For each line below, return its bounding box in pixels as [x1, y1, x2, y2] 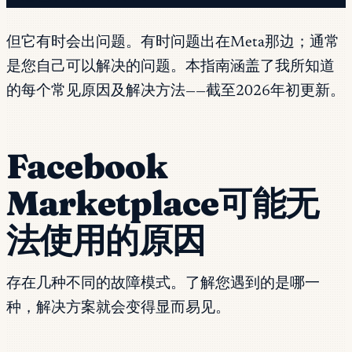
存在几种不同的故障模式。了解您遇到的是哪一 [6, 277, 320, 292]
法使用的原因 [6, 218, 205, 261]
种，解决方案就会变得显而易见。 [6, 301, 230, 317]
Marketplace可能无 [6, 181, 318, 224]
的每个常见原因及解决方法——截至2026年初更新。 [6, 83, 345, 99]
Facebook [6, 145, 167, 187]
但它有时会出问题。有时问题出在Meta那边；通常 [6, 35, 339, 50]
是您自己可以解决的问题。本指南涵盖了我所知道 [6, 59, 335, 75]
